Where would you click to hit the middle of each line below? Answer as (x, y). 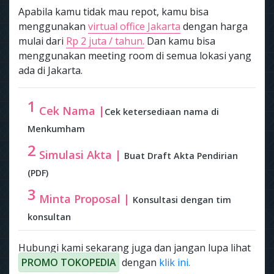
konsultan (49, 217)
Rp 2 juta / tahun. (105, 41)
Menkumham (56, 128)
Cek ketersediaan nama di (162, 111)
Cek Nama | (70, 110)
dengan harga (214, 27)
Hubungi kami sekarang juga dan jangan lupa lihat (135, 248)
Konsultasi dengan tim (182, 199)
